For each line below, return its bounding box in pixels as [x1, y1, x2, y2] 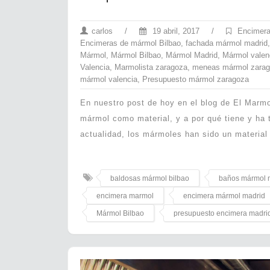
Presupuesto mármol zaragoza [142, 74, 249, 84]
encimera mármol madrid [183, 191, 265, 200]
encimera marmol [96, 191, 154, 200]
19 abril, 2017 [150, 26, 199, 36]
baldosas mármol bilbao [110, 174, 189, 183]
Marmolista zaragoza [115, 62, 187, 72]
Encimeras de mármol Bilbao [80, 38, 181, 48]
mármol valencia [80, 74, 137, 84]
